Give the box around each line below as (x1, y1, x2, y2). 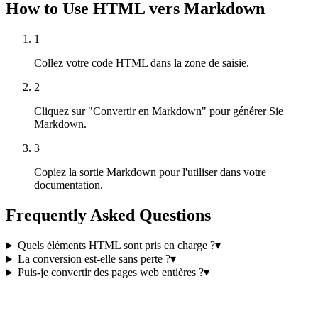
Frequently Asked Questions (6, 205, 211, 224)
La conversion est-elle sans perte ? (17, 253, 170, 265)
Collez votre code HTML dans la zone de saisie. (34, 56, 249, 69)
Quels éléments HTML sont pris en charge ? (17, 239, 215, 252)
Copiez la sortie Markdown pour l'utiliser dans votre (34, 165, 266, 178)
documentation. (34, 178, 103, 191)
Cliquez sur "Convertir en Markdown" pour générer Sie (34, 104, 283, 117)
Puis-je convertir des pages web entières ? (17, 266, 204, 279)
